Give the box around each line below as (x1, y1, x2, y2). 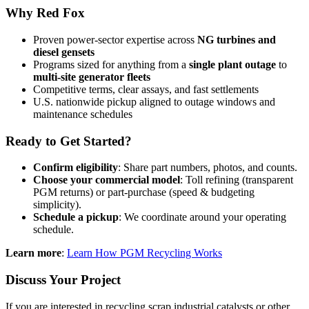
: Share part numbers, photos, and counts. (118, 161, 297, 174)
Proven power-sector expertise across (33, 33, 197, 46)
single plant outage (189, 58, 276, 70)
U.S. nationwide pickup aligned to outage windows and (33, 95, 275, 108)
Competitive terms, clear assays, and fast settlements (33, 83, 259, 95)
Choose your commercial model (33, 174, 180, 186)
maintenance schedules (33, 108, 132, 120)
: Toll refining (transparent (180, 174, 293, 186)
